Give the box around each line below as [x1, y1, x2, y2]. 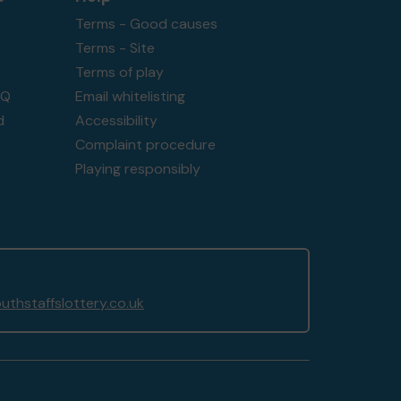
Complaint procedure [74, 135, 216, 154]
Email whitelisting [74, 87, 185, 106]
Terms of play [74, 63, 164, 81]
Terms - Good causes [74, 14, 218, 33]
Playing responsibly [74, 159, 200, 178]
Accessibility [74, 111, 158, 130]
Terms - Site [74, 38, 155, 57]
